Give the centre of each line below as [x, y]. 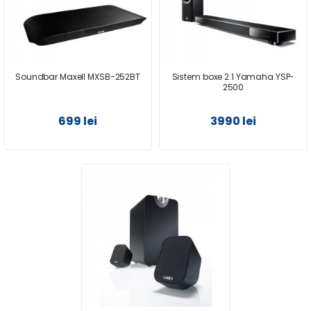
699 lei [78, 121]
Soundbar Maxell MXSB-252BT [78, 76]
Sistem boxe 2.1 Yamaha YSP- [233, 76]
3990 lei [233, 121]
